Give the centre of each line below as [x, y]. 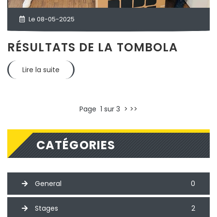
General [48, 183]
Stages [46, 208]
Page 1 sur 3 [102, 109]
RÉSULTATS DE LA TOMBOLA [93, 47]
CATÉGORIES [76, 145]
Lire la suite [41, 70]
